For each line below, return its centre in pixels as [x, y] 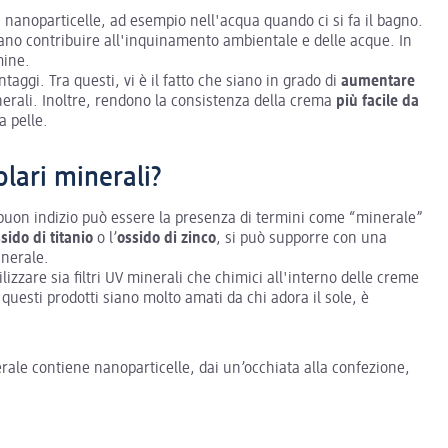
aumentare [378, 81]
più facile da [377, 101]
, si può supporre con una [301, 238]
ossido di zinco [166, 238]
